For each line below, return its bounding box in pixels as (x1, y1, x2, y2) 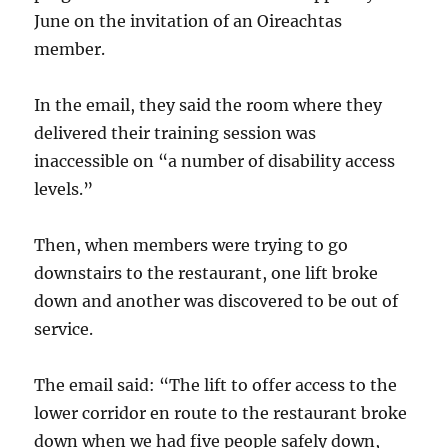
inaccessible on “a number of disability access (34, 151, 396, 171)
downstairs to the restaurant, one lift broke (34, 263, 379, 283)
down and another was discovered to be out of (34, 291, 399, 311)
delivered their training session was (34, 123, 317, 143)
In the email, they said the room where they (34, 95, 383, 115)
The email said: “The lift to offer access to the (34, 375, 398, 395)
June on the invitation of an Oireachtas (34, 11, 343, 31)
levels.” (34, 179, 94, 199)
